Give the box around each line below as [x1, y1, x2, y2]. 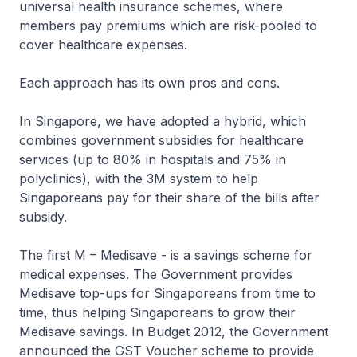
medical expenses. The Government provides [19, 266, 292, 282]
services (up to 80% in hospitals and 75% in [19, 151, 286, 167]
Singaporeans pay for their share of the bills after [19, 190, 320, 206]
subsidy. [19, 209, 67, 225]
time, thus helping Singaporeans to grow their [19, 304, 296, 320]
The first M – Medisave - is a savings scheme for [19, 247, 312, 263]
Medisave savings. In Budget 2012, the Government [19, 324, 328, 339]
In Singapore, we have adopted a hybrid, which [19, 113, 306, 129]
